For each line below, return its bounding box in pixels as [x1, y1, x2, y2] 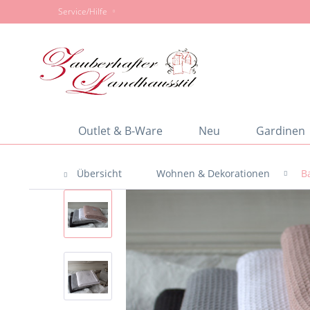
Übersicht [77, 167, 122, 180]
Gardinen [256, 123, 305, 138]
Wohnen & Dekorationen [156, 167, 270, 180]
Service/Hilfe [57, 6, 109, 17]
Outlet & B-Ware [78, 123, 163, 138]
